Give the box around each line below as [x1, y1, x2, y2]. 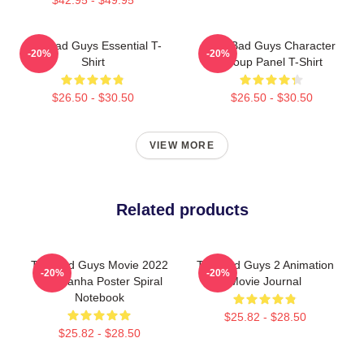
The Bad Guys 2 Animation [196, 258, 334, 271]
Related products [115, 200, 249, 219]
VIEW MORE [149, 139, 214, 151]
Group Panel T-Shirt [220, 54, 323, 68]
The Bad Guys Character [207, 38, 336, 52]
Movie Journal [228, 274, 301, 288]
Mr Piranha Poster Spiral [36, 274, 162, 288]
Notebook [74, 290, 124, 304]
